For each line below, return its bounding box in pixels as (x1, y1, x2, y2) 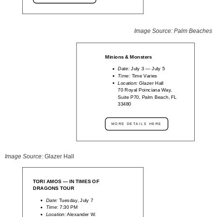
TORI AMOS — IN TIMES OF (33, 178, 99, 184)
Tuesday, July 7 (57, 197, 93, 203)
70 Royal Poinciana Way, (118, 87, 172, 93)
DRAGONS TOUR (33, 186, 75, 191)
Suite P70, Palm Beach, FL (118, 94, 177, 100)
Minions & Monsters (105, 54, 152, 60)
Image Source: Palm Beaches (134, 28, 212, 34)
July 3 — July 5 (131, 66, 165, 72)
